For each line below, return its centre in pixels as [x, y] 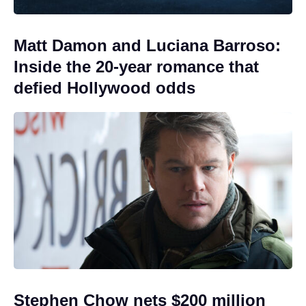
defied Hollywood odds [105, 88]
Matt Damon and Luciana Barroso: [147, 46]
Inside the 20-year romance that [136, 67]
